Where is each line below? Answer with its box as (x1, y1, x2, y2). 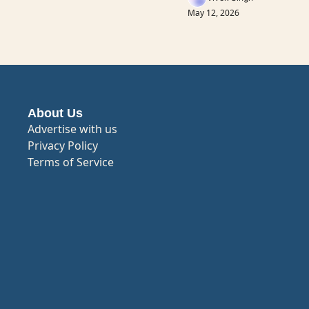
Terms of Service (28, 154, 114, 170)
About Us (28, 106, 83, 120)
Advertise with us (28, 121, 117, 137)
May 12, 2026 (188, 7, 239, 19)
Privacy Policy (28, 138, 98, 153)
